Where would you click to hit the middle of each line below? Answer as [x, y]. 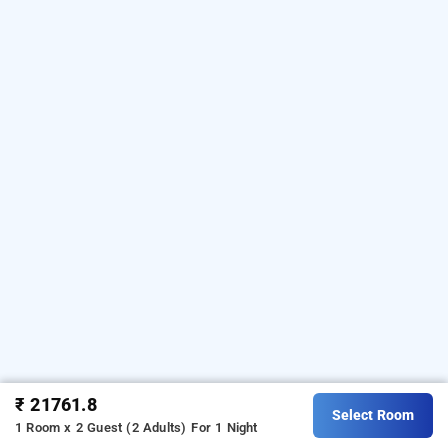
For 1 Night [224, 427]
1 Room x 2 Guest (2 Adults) [101, 427]
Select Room [373, 415]
